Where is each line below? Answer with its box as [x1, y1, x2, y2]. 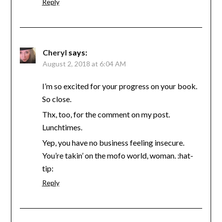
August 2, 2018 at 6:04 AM [42, 59, 126, 68]
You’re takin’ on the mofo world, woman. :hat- [42, 150, 193, 160]
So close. [42, 94, 71, 104]
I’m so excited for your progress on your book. [42, 81, 197, 91]
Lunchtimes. [42, 122, 82, 132]
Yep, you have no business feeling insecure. [42, 137, 184, 147]
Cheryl [42, 47, 67, 57]
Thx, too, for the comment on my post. [42, 109, 170, 119]
